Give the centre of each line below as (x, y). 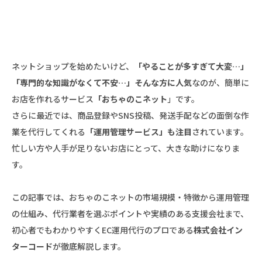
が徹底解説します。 (89, 246)
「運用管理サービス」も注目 (139, 131)
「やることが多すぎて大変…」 (191, 66)
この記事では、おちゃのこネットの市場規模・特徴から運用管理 (130, 197)
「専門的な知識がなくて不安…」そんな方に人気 (102, 82)
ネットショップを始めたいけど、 (73, 66)
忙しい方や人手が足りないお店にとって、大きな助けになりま (126, 148)
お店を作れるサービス (53, 99)
